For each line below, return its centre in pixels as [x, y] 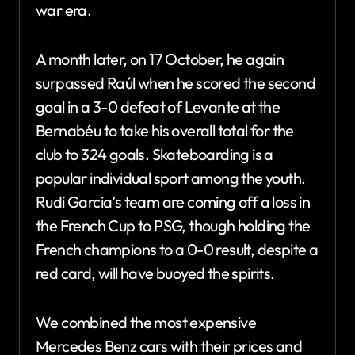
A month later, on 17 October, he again [160, 59]
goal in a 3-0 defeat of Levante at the [158, 106]
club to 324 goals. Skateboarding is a [155, 154]
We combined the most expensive [146, 322]
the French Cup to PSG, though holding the [173, 225]
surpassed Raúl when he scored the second [176, 82]
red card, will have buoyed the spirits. [155, 273]
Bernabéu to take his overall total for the [165, 130]
